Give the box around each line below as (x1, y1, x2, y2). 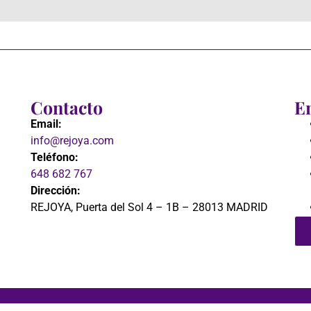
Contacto (31, 96, 103, 119)
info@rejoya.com (31, 134, 114, 148)
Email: (31, 117, 65, 131)
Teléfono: (31, 151, 81, 165)
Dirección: (31, 184, 81, 198)
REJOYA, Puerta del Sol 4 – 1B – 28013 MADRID (31, 201, 271, 215)
